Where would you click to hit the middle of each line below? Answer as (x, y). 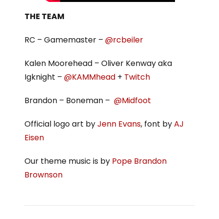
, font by (157, 124)
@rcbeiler (124, 40)
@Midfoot (132, 101)
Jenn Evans (119, 124)
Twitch (137, 77)
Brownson (44, 175)
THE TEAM (44, 17)
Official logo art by (61, 124)
